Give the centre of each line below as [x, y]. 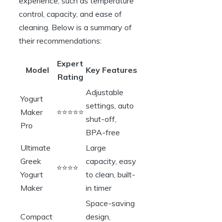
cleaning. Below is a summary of [75, 27]
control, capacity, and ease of [70, 14]
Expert [70, 63]
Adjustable [105, 92]
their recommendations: [60, 40]
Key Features [111, 70]
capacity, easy [111, 161]
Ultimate [35, 147]
